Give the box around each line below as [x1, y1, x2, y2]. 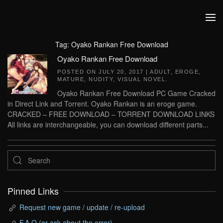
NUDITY [89, 76, 113, 82]
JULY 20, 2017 [99, 69, 144, 75]
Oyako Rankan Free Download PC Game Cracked [57, 88, 216, 98]
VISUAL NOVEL [117, 76, 165, 82]
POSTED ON [57, 69, 99, 75]
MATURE [57, 76, 84, 82]
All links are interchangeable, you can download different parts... [7, 119, 209, 129]
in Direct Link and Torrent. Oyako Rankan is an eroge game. [7, 99, 197, 109]
